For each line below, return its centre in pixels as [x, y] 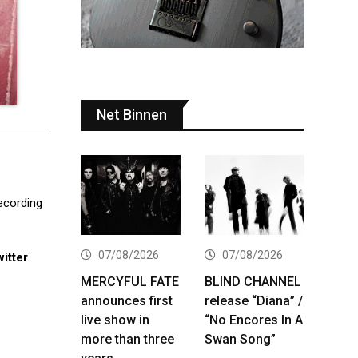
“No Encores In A [254, 320]
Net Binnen [132, 114]
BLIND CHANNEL [253, 281]
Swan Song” [240, 339]
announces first [127, 300]
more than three [127, 339]
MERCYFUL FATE [130, 281]
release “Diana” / [254, 300]
